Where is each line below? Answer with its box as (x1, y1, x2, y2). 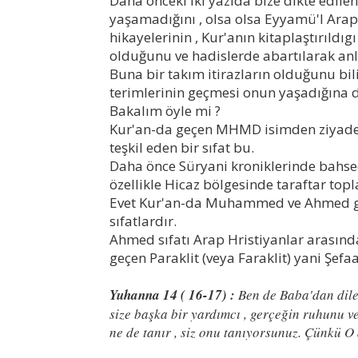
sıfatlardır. (109, 211, 177, 230)
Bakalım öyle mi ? (109, 101, 224, 120)
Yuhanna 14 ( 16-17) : (109, 284, 235, 304)
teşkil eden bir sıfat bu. (109, 137, 254, 157)
